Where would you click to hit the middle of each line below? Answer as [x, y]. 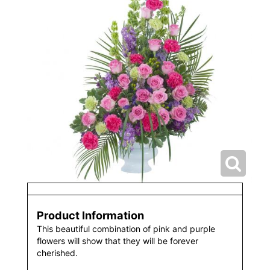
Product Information [90, 215]
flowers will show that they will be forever [118, 240]
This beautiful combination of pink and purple [126, 228]
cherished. [57, 253]
